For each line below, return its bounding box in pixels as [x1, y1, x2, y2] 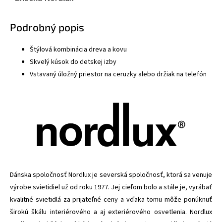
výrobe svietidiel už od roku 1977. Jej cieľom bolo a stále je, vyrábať [10, 182, 212, 192]
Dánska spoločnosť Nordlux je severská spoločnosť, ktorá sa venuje [10, 169, 212, 180]
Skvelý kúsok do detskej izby [30, 56, 116, 67]
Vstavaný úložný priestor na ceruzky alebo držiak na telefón [30, 69, 207, 79]
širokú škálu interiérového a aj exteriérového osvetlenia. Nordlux [10, 207, 212, 217]
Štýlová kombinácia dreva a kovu [30, 44, 127, 55]
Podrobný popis [10, 20, 84, 33]
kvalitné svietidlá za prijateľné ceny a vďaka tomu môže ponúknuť [10, 194, 212, 205]
